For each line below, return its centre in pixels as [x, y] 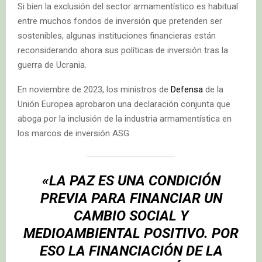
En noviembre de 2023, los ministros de [94, 89]
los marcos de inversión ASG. [74, 133]
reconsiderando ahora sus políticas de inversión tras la [123, 50]
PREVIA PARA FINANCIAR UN [131, 198]
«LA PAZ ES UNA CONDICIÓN [131, 180]
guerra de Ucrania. [52, 65]
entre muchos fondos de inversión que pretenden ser [120, 21]
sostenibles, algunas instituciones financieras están [117, 35]
